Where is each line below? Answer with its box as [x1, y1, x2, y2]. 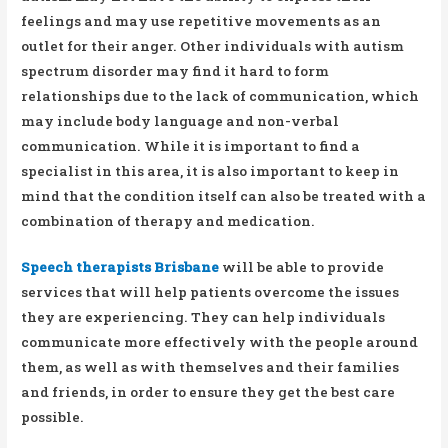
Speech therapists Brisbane [21, 258, 220, 277]
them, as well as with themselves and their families [21, 358, 400, 377]
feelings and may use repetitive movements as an [21, 11, 382, 30]
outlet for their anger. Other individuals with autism [21, 36, 405, 55]
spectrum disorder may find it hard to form [21, 61, 330, 80]
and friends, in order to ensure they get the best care [21, 383, 396, 402]
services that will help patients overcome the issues [21, 283, 400, 302]
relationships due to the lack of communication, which [21, 86, 420, 105]
